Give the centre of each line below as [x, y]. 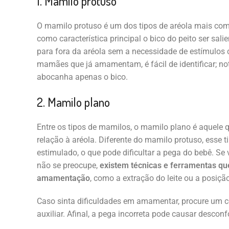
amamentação [63, 178]
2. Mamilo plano [73, 102]
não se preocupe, [68, 166]
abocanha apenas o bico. [82, 77]
